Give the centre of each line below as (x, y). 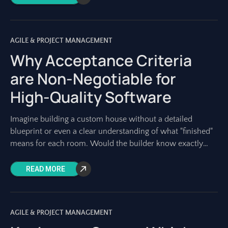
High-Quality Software (91, 97)
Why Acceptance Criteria (101, 60)
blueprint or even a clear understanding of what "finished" (111, 131)
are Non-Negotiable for (93, 79)
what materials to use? (50, 156)
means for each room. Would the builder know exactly (107, 144)
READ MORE (46, 169)
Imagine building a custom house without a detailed (101, 119)
